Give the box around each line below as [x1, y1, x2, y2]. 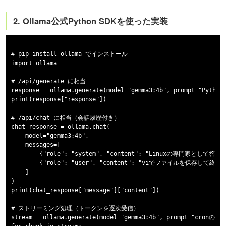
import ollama [11, 60, 58, 67]
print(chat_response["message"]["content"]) [11, 187, 160, 194]
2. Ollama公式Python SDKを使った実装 [13, 15, 168, 27]
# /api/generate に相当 [11, 78, 86, 85]
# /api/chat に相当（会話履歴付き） [11, 114, 121, 122]
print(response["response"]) [11, 96, 107, 103]
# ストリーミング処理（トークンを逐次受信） [11, 205, 140, 212]
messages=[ [11, 141, 61, 149]
